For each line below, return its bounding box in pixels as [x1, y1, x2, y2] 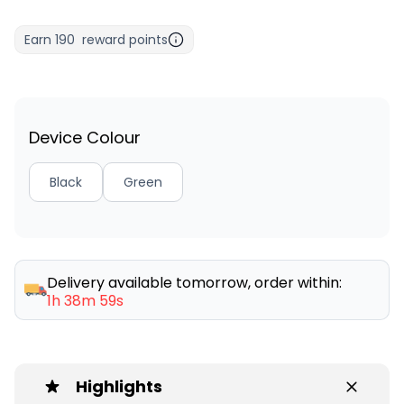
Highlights [76, 374, 162, 398]
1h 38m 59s [47, 289, 124, 311]
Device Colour [29, 125, 141, 149]
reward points [82, 30, 168, 49]
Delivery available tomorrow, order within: [47, 271, 343, 293]
